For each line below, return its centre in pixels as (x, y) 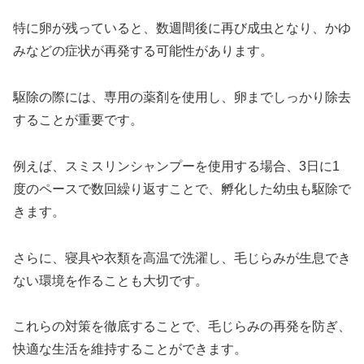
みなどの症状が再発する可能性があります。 (143, 51)
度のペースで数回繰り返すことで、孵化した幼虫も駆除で (182, 188)
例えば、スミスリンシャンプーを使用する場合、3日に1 (176, 166)
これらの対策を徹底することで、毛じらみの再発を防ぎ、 (182, 327)
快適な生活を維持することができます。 (130, 349)
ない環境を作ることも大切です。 (110, 280)
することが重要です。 (78, 120)
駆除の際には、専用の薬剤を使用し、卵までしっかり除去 (182, 97)
